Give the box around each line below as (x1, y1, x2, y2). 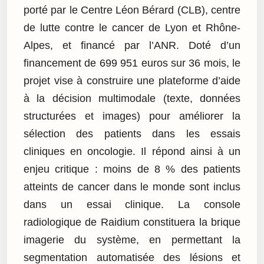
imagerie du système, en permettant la (24, 234, 240, 246)
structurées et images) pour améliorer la (24, 110, 240, 123)
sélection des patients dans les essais (24, 128, 240, 140)
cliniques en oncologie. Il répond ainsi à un (24, 146, 240, 158)
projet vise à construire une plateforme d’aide (24, 75, 240, 87)
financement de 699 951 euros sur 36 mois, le (24, 57, 240, 70)
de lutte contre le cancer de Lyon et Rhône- (24, 22, 240, 34)
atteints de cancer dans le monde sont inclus (24, 181, 240, 193)
